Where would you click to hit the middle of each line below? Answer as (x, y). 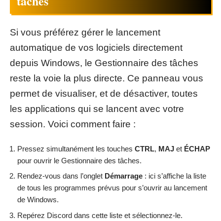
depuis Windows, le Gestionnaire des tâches (104, 63)
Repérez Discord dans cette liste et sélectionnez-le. (100, 215)
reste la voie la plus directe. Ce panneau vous (107, 78)
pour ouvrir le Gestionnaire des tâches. (79, 160)
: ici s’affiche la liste (174, 176)
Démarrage (124, 176)
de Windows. (38, 200)
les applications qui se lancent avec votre (97, 109)
